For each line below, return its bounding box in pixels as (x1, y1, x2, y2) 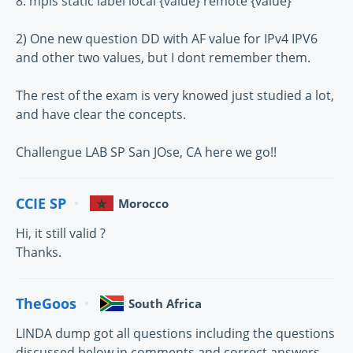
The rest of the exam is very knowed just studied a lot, (16, 87, 334, 105)
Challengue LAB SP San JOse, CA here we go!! (16, 143, 277, 162)
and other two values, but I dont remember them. (16, 49, 310, 67)
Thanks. (16, 243, 61, 262)
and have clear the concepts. (16, 106, 186, 124)
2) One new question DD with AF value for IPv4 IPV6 (16, 30, 318, 48)
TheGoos (16, 293, 76, 313)
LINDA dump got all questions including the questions (16, 325, 335, 343)
